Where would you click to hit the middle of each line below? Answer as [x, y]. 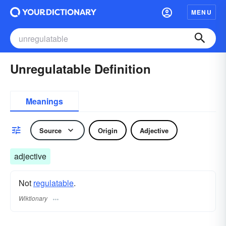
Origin [108, 130]
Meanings [44, 101]
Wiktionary [33, 198]
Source [50, 130]
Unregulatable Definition [80, 69]
